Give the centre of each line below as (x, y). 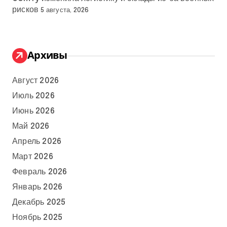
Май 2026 (31, 127)
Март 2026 (33, 157)
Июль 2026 (33, 96)
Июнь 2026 (33, 111)
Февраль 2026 (40, 172)
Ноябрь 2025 (37, 218)
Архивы (47, 55)
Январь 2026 (37, 187)
